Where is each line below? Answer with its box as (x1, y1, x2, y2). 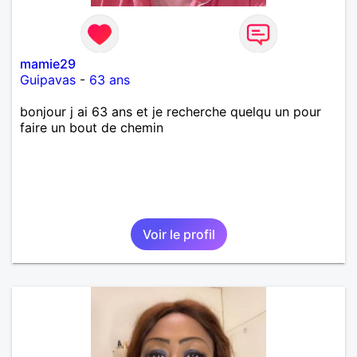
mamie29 (20, 55, 76, 72)
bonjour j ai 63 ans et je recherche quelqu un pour (20, 103, 321, 120)
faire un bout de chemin (20, 119, 163, 135)
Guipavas (20, 71, 76, 88)
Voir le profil (142, 226, 215, 242)
